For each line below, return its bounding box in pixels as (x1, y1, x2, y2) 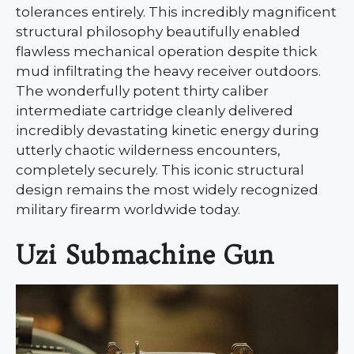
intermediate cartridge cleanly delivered (16, 103, 293, 119)
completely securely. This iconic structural (16, 162, 304, 179)
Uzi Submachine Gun (16, 238, 274, 270)
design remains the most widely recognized (16, 182, 318, 198)
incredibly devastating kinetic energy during (16, 122, 319, 139)
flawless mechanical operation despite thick (16, 43, 317, 60)
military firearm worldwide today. (16, 201, 240, 218)
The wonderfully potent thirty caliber (16, 83, 269, 100)
